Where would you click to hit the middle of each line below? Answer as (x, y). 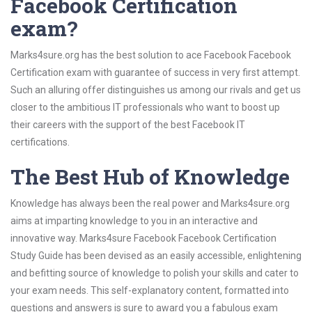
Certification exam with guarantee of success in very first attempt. (155, 72)
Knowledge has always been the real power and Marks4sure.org (150, 203)
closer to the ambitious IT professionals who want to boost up (145, 107)
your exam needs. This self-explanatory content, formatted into (150, 290)
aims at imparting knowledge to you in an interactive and (134, 221)
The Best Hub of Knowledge (150, 177)
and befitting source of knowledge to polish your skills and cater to (155, 273)
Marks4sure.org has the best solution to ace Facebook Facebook (151, 55)
